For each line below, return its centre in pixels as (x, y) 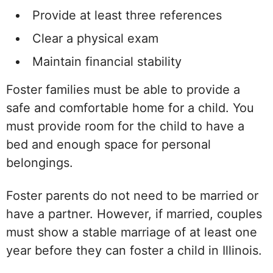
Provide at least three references (127, 15)
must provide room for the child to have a (125, 126)
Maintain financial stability (107, 61)
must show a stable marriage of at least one (132, 232)
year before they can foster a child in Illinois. (134, 250)
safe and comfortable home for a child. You (130, 108)
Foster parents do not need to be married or (132, 195)
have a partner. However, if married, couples (134, 214)
